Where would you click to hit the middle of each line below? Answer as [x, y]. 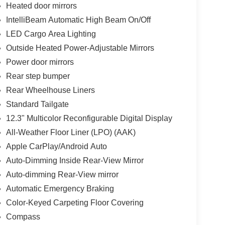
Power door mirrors [40, 62]
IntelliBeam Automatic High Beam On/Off [78, 20]
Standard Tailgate [37, 104]
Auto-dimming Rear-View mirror [62, 174]
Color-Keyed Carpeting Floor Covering [75, 202]
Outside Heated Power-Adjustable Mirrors [80, 48]
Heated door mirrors [41, 6]
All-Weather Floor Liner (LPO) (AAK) [71, 132]
